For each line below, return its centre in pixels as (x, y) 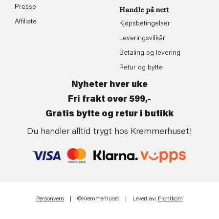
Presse (25, 7)
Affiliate (26, 22)
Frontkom (170, 199)
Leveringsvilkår (142, 39)
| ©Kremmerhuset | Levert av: (111, 199)
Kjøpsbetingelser (145, 24)
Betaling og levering (150, 54)
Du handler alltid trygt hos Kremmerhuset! (109, 132)
